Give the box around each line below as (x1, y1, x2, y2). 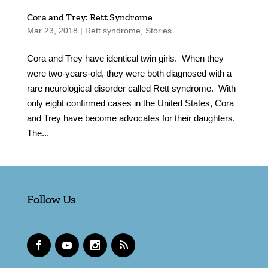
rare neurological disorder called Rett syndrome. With (26, 83, 236, 93)
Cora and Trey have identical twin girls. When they (26, 53, 224, 63)
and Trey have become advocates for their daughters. (26, 112, 235, 123)
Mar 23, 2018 (26, 25, 78, 35)
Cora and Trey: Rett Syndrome (26, 11, 153, 23)
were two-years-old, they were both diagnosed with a (26, 68, 232, 78)
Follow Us (26, 191, 76, 206)
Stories (145, 25, 172, 35)
